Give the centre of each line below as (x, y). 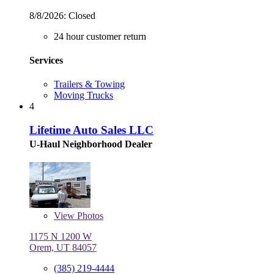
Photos (89, 215)
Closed (81, 15)
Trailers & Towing (89, 84)
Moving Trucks (83, 95)
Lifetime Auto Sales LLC (91, 130)
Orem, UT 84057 (63, 247)
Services (46, 60)
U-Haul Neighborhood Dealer (91, 144)
